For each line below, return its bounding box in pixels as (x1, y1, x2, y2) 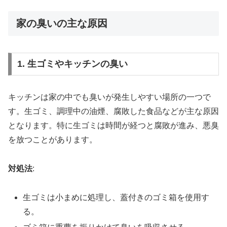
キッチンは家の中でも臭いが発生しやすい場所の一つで (8, 93, 211, 102)
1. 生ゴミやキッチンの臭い (17, 59, 128, 69)
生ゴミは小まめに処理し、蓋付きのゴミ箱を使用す (23, 193, 210, 202)
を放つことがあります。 (8, 135, 97, 144)
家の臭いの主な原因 (16, 18, 107, 29)
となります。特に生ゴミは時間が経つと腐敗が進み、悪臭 (8, 121, 219, 130)
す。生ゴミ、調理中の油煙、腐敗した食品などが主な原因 (8, 107, 219, 116)
